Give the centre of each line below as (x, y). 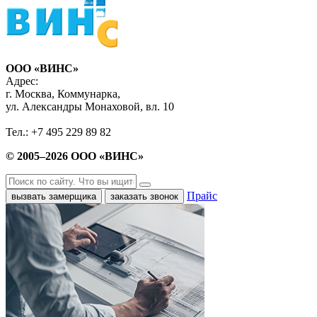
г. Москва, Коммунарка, (63, 93)
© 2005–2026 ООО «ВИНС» (75, 156)
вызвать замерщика (54, 196)
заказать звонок (144, 196)
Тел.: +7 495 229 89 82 (58, 132)
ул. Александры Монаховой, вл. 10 (90, 106)
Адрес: (22, 81)
